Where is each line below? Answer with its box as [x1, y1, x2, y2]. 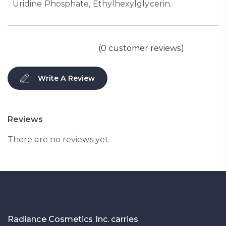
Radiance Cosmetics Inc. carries [8, 214, 139, 224]
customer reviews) [106, 43, 184, 53]
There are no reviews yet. [8, 134, 110, 144]
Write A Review [38, 73, 95, 83]
